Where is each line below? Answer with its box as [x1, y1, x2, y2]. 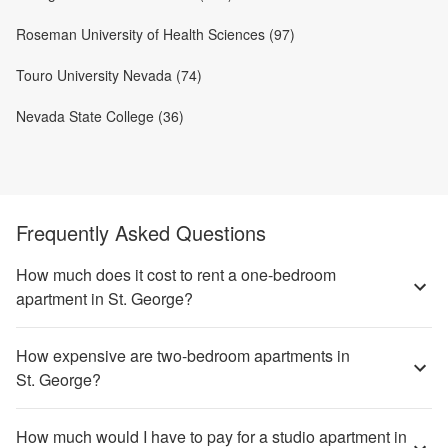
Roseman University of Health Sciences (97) [16, 24, 295, 44]
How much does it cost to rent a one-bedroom [16, 263, 336, 286]
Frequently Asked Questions [16, 218, 266, 247]
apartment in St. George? [16, 287, 193, 310]
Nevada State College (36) [16, 106, 184, 126]
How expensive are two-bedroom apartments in [16, 344, 350, 367]
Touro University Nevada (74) [16, 65, 202, 85]
